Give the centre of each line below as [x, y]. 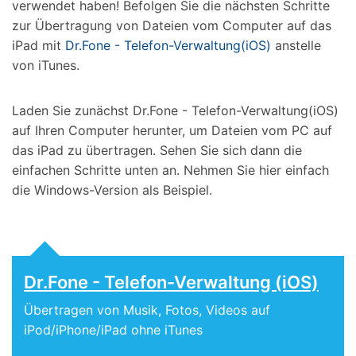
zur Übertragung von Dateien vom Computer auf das [172, 25]
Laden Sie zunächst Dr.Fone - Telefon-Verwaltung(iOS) [175, 111]
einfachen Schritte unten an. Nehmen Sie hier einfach [170, 170]
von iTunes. [46, 65]
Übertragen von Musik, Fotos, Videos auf [147, 310]
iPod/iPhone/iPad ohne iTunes [113, 330]
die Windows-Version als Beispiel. [112, 190]
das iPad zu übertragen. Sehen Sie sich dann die [157, 151]
